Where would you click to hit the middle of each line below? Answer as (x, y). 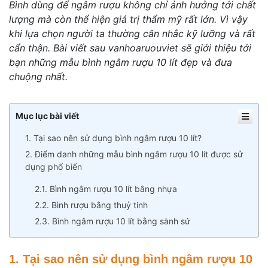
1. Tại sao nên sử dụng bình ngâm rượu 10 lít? (113, 138)
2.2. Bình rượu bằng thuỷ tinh (91, 205)
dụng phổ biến (54, 167)
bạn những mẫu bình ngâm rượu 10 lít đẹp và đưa (121, 63)
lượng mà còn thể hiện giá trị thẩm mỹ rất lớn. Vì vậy (128, 19)
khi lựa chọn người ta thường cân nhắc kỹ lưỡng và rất (132, 34)
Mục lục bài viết (47, 116)
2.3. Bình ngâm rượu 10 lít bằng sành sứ (112, 221)
